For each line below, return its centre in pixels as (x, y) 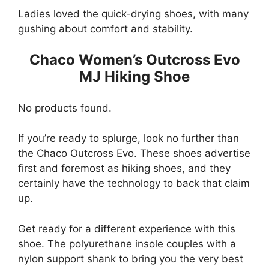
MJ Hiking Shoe (134, 77)
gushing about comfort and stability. (105, 29)
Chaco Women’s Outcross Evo (134, 60)
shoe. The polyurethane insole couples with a (127, 243)
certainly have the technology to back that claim (134, 183)
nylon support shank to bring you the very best (131, 258)
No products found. (65, 108)
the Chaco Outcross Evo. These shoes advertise (134, 153)
